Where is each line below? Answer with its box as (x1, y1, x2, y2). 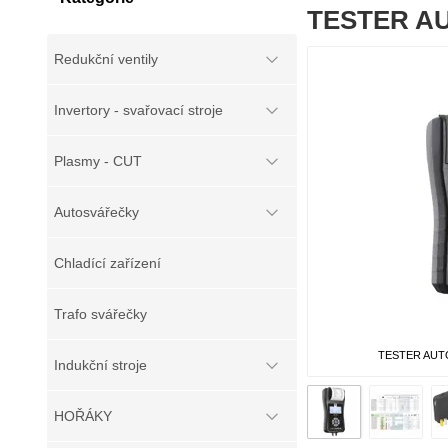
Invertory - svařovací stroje (54, 102, 223, 118)
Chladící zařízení (54, 255, 161, 271)
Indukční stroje (54, 357, 147, 373)
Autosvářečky (54, 204, 139, 220)
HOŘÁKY (54, 408, 112, 424)
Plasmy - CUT (54, 153, 142, 169)
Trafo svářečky (54, 306, 147, 322)
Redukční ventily (54, 51, 158, 67)
